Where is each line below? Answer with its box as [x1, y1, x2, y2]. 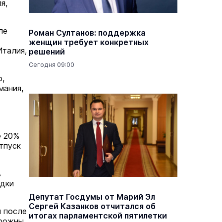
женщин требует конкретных [29, 37, 149, 47]
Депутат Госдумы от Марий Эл [29, 192, 155, 202]
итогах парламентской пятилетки [29, 211, 167, 221]
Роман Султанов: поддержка [29, 28, 146, 38]
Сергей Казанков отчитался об [29, 201, 156, 211]
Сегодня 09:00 [29, 61, 74, 68]
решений [29, 47, 65, 56]
